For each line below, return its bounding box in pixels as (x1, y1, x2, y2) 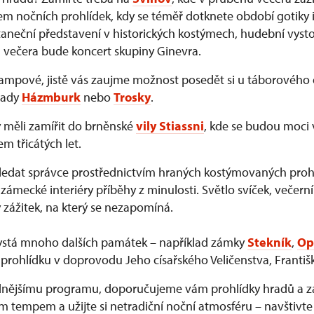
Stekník (247, 233, 292, 250)
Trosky (114, 88, 151, 105)
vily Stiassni (136, 117, 204, 134)
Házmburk (22, 88, 81, 105)
